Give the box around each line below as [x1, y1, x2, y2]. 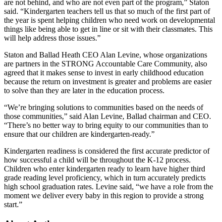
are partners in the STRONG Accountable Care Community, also [4, 59, 207, 68]
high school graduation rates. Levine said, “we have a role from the [4, 182, 213, 191]
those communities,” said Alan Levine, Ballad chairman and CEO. [4, 111, 211, 120]
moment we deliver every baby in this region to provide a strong [4, 191, 204, 200]
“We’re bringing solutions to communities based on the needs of [4, 103, 203, 111]
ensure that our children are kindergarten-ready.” [4, 129, 155, 138]
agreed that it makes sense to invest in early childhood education [4, 68, 204, 77]
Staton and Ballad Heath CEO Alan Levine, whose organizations [4, 50, 207, 59]
